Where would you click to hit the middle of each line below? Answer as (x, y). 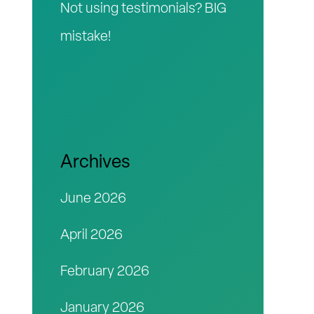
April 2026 (91, 236)
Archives (95, 163)
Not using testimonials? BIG (143, 9)
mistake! (86, 37)
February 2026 (105, 272)
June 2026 (93, 199)
